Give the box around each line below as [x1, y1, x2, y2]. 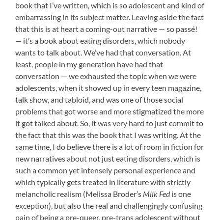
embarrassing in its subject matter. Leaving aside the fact [15, 12, 204, 22]
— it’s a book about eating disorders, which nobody [15, 36, 186, 46]
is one [170, 189, 192, 199]
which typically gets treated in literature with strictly [15, 177, 191, 187]
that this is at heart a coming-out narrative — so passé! [15, 24, 198, 34]
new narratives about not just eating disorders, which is [15, 154, 201, 164]
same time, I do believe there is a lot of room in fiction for [15, 142, 204, 152]
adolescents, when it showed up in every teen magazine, [15, 83, 202, 93]
